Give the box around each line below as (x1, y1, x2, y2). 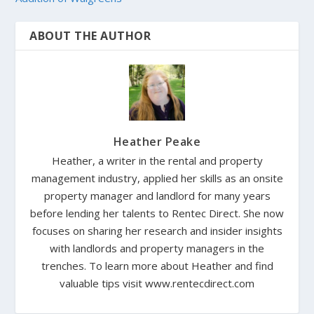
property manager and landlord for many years (43, 188, 271, 203)
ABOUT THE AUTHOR (29, 27, 151, 43)
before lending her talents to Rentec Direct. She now (30, 205, 284, 220)
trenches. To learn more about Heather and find (41, 258, 273, 273)
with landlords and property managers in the (50, 240, 264, 255)
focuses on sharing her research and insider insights (32, 223, 282, 238)
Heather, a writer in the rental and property (51, 153, 263, 168)
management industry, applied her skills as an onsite (31, 170, 283, 185)
